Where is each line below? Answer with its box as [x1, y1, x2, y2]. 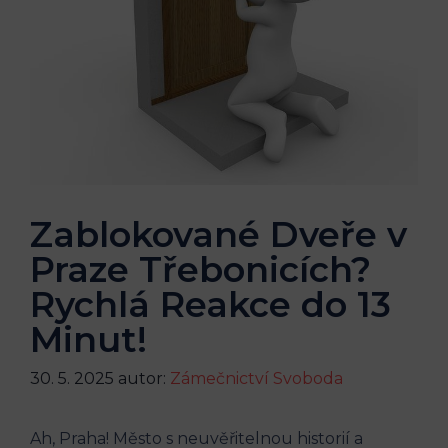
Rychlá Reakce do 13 [30, 282, 391, 326]
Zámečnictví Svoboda [170, 368, 343, 388]
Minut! [30, 317, 147, 361]
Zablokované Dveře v [30, 212, 407, 256]
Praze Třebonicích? [30, 247, 371, 291]
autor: [118, 368, 170, 388]
